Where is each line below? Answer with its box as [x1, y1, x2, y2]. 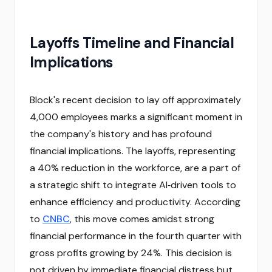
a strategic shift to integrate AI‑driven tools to [30, 178, 236, 191]
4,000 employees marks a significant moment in [30, 110, 242, 123]
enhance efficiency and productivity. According [30, 195, 240, 208]
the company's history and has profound [30, 127, 212, 140]
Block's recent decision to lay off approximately [30, 93, 241, 106]
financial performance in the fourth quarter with [30, 229, 242, 242]
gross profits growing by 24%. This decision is [30, 246, 232, 259]
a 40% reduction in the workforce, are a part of [30, 161, 240, 174]
